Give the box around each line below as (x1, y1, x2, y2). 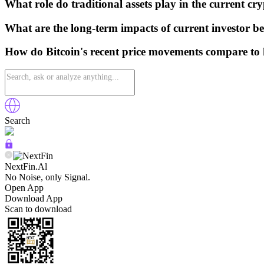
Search (5, 115, 30, 126)
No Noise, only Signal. (5, 172, 90, 183)
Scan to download (5, 204, 72, 214)
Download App (5, 193, 62, 204)
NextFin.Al (5, 161, 47, 172)
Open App (5, 183, 44, 193)
